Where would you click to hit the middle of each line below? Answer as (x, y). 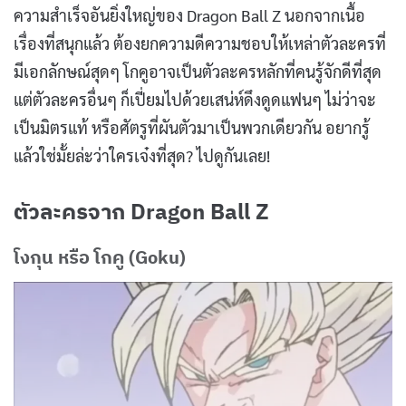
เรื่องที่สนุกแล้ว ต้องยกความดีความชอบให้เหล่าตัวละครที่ (200, 43)
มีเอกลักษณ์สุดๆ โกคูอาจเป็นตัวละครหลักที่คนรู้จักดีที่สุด (198, 71)
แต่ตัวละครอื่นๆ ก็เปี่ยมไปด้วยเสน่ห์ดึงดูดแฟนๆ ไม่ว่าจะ (195, 99)
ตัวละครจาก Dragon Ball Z (141, 211)
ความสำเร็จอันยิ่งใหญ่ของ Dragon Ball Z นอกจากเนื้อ (189, 14)
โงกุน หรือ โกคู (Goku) (100, 256)
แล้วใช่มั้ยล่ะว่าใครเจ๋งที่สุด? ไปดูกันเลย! (142, 155)
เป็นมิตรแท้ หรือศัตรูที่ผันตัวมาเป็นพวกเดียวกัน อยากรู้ (192, 127)
